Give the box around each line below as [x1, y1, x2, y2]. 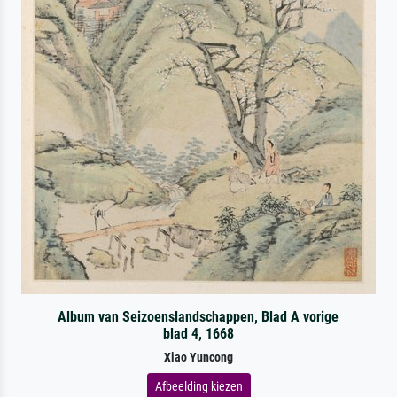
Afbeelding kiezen [154, 378, 243, 393]
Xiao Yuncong [164, 349, 233, 365]
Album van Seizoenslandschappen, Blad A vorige [58, 307, 339, 325]
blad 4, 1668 [162, 324, 234, 342]
